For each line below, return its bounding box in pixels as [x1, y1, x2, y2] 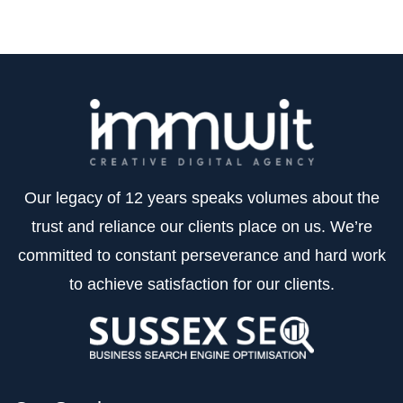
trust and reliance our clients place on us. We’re [31, 217, 372, 236]
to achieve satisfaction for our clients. [68, 274, 335, 293]
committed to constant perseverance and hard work [17, 246, 386, 264]
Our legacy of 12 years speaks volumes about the [23, 188, 380, 207]
